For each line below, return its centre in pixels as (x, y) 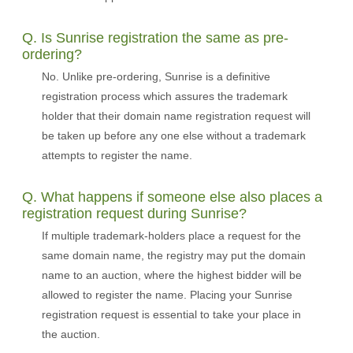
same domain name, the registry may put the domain (174, 255)
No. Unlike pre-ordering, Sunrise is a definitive (156, 76)
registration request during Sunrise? (134, 214)
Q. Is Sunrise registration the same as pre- (155, 38)
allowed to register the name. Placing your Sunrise (167, 295)
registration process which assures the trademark (165, 96)
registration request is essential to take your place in (171, 314)
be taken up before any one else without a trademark (174, 136)
